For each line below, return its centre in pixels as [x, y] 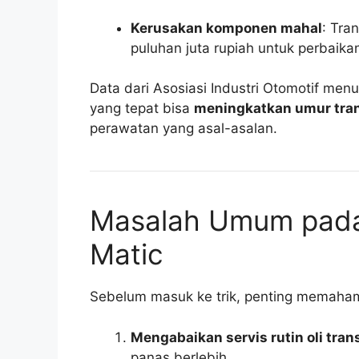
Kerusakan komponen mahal [226, 28]
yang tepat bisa [142, 109]
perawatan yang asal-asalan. [184, 129]
